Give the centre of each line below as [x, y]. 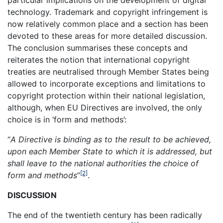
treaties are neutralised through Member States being [108, 72]
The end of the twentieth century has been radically [105, 215]
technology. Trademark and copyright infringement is [108, 12]
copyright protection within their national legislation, [106, 96]
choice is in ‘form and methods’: [67, 120]
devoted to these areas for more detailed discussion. [107, 36]
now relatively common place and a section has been [108, 24]
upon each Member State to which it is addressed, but [110, 152]
